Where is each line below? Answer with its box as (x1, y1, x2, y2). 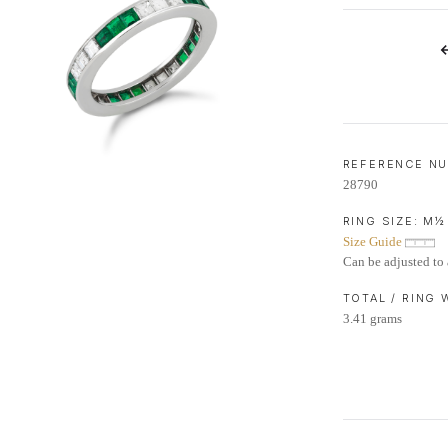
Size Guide (342, 234, 405, 249)
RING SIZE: (342, 214, 424, 228)
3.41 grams (342, 311, 402, 326)
